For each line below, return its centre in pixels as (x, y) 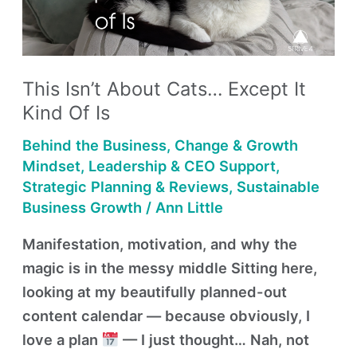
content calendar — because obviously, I (167, 316)
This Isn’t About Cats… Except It (165, 89)
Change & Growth (237, 145)
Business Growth (82, 208)
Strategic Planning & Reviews (126, 187)
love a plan (63, 340)
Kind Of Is (67, 113)
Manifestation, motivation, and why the (160, 244)
